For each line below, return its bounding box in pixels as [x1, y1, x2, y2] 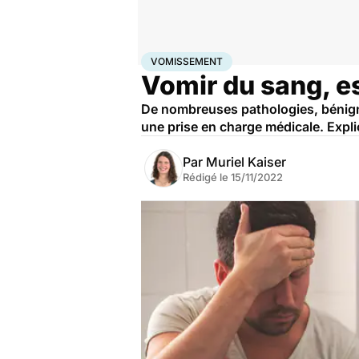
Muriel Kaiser [206, 154, 286, 170]
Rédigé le [183, 171, 231, 184]
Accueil [141, 52, 175, 65]
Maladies [201, 52, 242, 65]
